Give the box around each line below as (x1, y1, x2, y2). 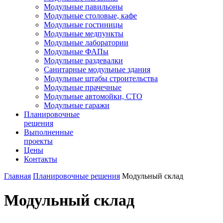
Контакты (24, 155, 57, 163)
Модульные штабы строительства (44, 74, 158, 83)
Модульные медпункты (44, 29, 123, 38)
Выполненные (24, 128, 73, 136)
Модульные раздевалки (44, 56, 123, 65)
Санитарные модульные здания (44, 65, 150, 74)
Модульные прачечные (44, 83, 121, 92)
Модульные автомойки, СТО (44, 92, 142, 101)
